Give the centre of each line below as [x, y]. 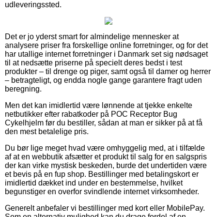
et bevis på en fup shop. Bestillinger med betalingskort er [102, 174]
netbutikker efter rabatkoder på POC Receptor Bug [91, 114]
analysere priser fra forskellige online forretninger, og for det [106, 45]
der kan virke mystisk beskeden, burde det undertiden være [106, 165]
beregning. [23, 89]
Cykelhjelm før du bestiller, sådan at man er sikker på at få [104, 123]
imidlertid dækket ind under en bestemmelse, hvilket [94, 183]
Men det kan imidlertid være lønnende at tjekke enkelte [99, 105]
